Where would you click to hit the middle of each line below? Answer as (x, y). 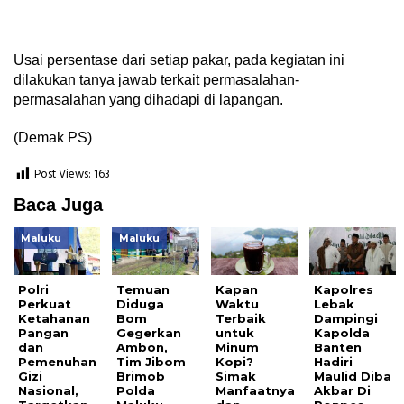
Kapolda (342, 332)
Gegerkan (149, 332)
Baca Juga (58, 205)
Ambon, (142, 347)
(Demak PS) (53, 138)
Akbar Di (343, 390)
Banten (338, 347)
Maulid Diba (353, 376)
